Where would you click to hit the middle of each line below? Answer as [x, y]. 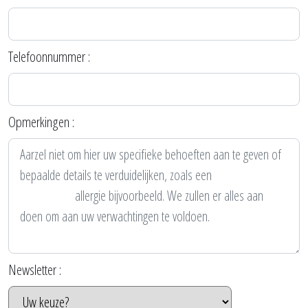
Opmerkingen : [41, 122]
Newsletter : [35, 269]
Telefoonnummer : [49, 56]
